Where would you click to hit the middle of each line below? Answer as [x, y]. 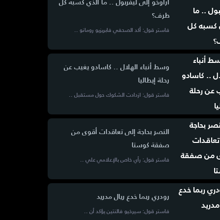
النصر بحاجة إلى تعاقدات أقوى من [120, 132]
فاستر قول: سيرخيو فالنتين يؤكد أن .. [126, 212]
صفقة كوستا [150, 145]
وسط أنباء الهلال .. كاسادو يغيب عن [116, 67]
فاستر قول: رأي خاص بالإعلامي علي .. [124, 160]
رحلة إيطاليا [153, 81]
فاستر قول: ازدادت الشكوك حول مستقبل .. [119, 96]
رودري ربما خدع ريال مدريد [133, 197]
